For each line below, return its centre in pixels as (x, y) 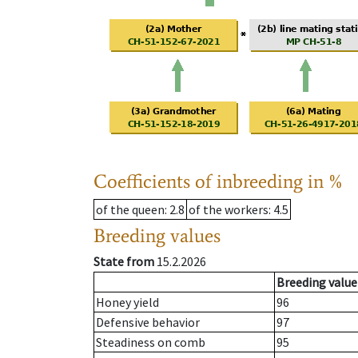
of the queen (130, 210)
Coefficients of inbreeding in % (219, 181)
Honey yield (127, 302)
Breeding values (157, 236)
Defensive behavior (148, 322)
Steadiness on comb (151, 342)
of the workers (229, 210)
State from (124, 262)
